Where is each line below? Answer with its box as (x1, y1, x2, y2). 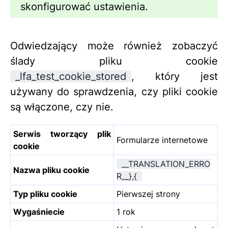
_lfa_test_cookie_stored (15, 70, 126, 83)
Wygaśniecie (13, 207, 65, 217)
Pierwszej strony (117, 189, 180, 199)
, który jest (131, 70, 218, 83)
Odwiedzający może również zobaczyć (10, 40, 218, 52)
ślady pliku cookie (10, 55, 218, 68)
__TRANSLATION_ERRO (122, 159, 210, 169)
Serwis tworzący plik (13, 129, 111, 139)
